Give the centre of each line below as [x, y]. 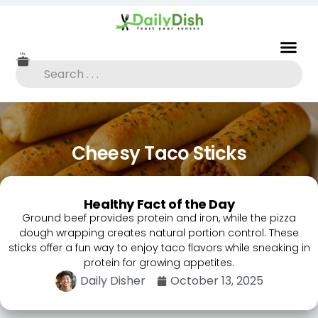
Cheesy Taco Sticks [159, 154]
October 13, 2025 [216, 281]
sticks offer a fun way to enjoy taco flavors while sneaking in [159, 248]
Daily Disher [113, 281]
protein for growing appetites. [159, 263]
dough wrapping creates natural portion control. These [159, 233]
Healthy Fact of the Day [159, 204]
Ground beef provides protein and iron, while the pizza [159, 218]
